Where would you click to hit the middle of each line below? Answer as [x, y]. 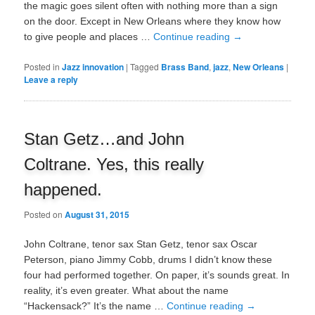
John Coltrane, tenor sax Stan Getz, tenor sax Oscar [141, 244]
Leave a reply [51, 80]
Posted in [42, 67]
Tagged [145, 67]
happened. [63, 190]
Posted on [45, 214]
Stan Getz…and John [104, 139]
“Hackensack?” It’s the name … [96, 306]
